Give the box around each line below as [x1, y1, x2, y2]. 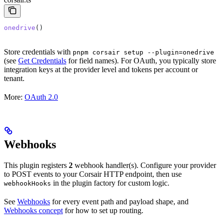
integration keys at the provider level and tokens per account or [4, 65, 198, 74]
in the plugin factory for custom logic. [51, 179, 169, 187]
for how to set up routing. [63, 206, 143, 215]
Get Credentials [18, 56, 66, 65]
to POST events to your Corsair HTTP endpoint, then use [4, 170, 182, 178]
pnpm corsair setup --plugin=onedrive [73, 49, 214, 56]
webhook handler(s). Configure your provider [73, 161, 216, 169]
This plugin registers [4, 161, 69, 169]
